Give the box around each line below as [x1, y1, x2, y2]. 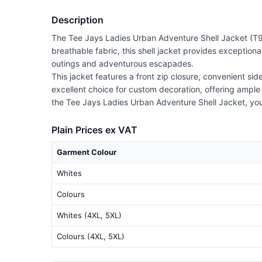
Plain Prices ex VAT [51, 123, 137, 136]
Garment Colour [57, 147, 116, 157]
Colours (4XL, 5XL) [57, 231, 125, 241]
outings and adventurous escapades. [51, 58, 194, 68]
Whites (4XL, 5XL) [57, 210, 122, 220]
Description [51, 13, 104, 26]
